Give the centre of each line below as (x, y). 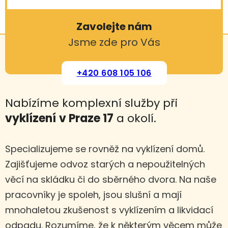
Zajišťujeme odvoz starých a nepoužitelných (105, 164)
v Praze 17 (86, 119)
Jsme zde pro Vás (114, 42)
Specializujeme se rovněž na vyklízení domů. (105, 149)
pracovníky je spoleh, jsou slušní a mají (93, 195)
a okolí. (135, 119)
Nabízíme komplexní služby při (91, 103)
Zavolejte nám (114, 27)
